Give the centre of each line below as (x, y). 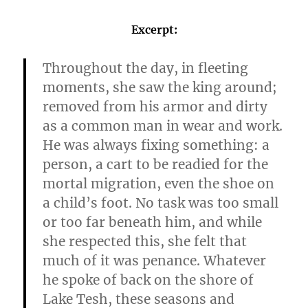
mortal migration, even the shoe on (159, 184)
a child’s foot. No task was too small (161, 203)
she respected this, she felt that (145, 242)
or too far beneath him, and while (153, 222)
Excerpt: (154, 30)
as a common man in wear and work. (163, 126)
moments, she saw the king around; (160, 88)
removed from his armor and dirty (155, 107)
